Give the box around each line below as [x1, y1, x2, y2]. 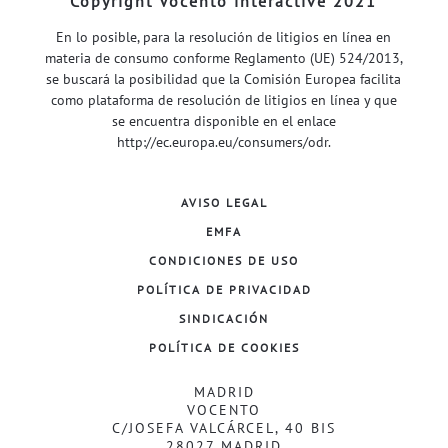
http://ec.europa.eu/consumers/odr [116, 132, 328, 151]
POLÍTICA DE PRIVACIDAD [136, 281, 312, 297]
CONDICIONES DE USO [149, 252, 299, 268]
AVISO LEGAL [180, 194, 268, 210]
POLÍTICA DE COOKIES [148, 339, 300, 355]
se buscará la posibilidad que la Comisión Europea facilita [46, 69, 402, 88]
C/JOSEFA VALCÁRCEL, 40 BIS [112, 418, 336, 437]
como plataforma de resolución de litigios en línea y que [50, 90, 397, 109]
